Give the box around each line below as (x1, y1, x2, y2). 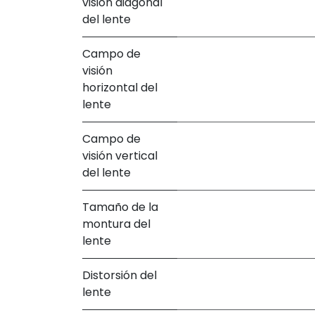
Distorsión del (82, 266, 157, 283)
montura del (82, 215, 150, 232)
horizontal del (82, 79, 157, 96)
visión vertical (82, 147, 157, 164)
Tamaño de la (82, 198, 158, 215)
